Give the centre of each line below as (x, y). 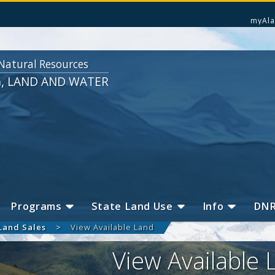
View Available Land (112, 227)
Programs (36, 207)
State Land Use (132, 207)
